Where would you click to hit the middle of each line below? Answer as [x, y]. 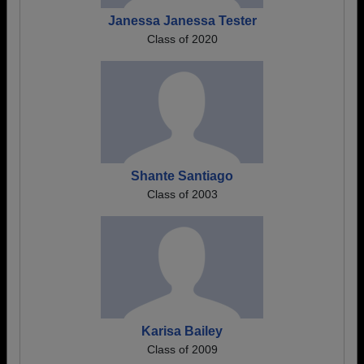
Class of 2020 [182, 39]
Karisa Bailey [182, 331]
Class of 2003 [182, 194]
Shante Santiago [182, 176]
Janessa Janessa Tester [182, 21]
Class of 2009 [182, 349]
